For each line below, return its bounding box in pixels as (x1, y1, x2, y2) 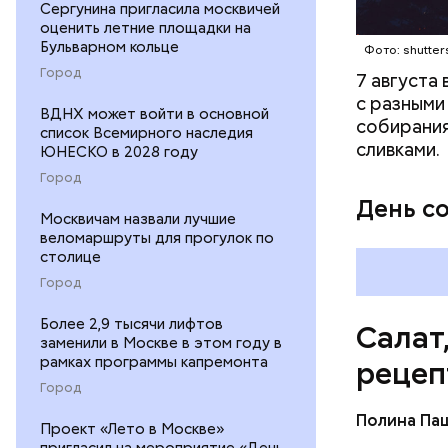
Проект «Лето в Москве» (40, 418, 224, 439)
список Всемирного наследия (40, 122, 253, 143)
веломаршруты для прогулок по (40, 227, 274, 248)
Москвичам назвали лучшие (40, 208, 236, 229)
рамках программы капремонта (40, 351, 268, 372)
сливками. (356, 137, 441, 163)
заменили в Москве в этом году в (40, 332, 282, 353)
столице (40, 246, 101, 267)
